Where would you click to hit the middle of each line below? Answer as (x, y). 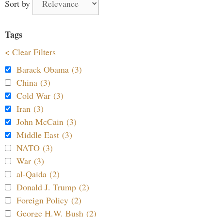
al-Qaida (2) (38, 174)
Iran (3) (30, 108)
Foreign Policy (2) (49, 200)
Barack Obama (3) (49, 69)
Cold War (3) (40, 95)
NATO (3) (35, 148)
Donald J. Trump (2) (53, 187)
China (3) (33, 82)
